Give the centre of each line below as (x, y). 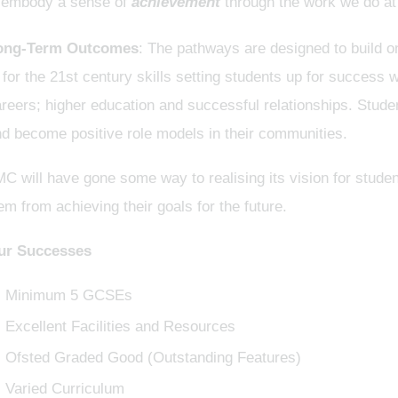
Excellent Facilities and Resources (120, 326)
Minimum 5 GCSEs (68, 295)
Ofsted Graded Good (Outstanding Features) (153, 358)
